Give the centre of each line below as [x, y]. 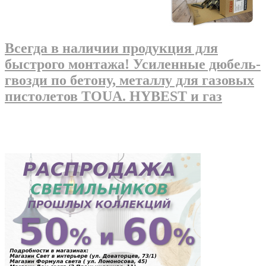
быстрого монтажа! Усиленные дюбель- [133, 64]
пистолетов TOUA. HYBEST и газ [113, 96]
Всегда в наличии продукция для [111, 48]
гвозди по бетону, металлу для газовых [129, 80]
